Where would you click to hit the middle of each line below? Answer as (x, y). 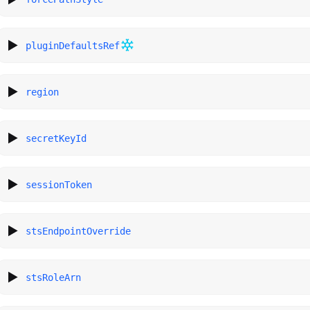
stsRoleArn (54, 277)
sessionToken (59, 184)
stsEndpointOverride (79, 231)
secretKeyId (56, 138)
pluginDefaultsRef (73, 45)
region (43, 92)
